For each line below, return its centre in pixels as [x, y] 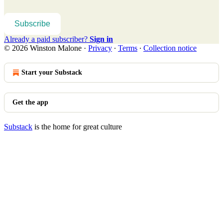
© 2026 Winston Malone [43, 48]
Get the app [30, 102]
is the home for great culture [77, 126]
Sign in [101, 39]
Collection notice [170, 48]
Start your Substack [52, 72]
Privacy [100, 48]
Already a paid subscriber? [47, 39]
